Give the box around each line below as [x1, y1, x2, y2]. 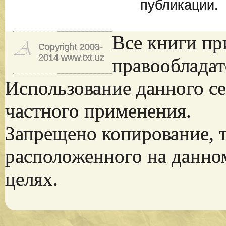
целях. [5, 168, 58, 190]
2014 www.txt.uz [38, 52, 104, 63]
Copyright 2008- [38, 42, 103, 52]
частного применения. [5, 100, 191, 122]
